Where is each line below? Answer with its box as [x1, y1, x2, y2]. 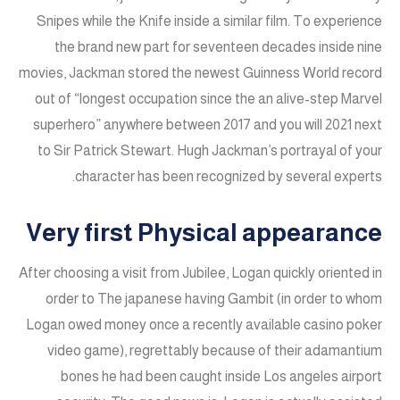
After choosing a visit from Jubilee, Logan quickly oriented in [19, 265, 382, 281]
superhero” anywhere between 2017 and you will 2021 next [33, 117, 382, 133]
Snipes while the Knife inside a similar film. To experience [37, 13, 382, 29]
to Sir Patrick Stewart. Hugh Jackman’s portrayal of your [37, 143, 382, 159]
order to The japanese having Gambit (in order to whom [46, 291, 382, 307]
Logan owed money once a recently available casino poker [26, 317, 382, 333]
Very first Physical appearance [26, 219, 382, 247]
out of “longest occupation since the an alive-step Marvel [35, 91, 382, 107]
